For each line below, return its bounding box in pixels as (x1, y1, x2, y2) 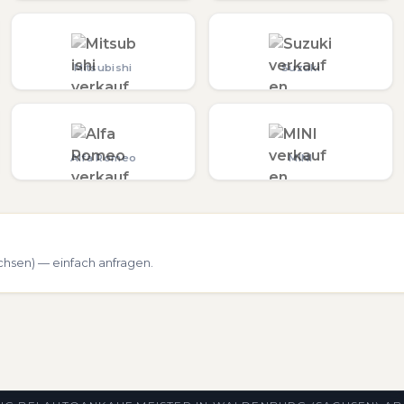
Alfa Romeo (69, 151, 137, 165)
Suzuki (280, 61, 321, 75)
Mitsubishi (74, 61, 133, 75)
